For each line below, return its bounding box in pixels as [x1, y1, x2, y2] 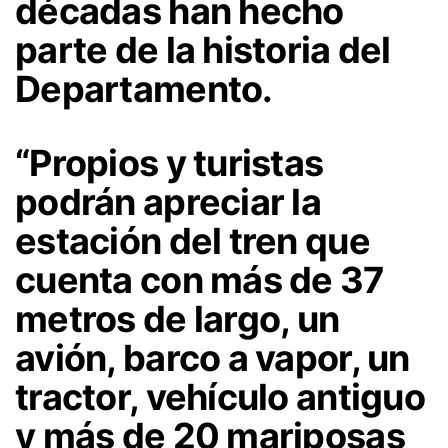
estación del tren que [15, 219, 370, 264]
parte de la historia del [15, 28, 391, 73]
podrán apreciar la [15, 180, 322, 225]
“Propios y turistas [15, 141, 324, 186]
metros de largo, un [15, 297, 340, 342]
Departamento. [15, 67, 273, 112]
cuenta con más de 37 [15, 258, 384, 303]
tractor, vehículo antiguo [15, 375, 425, 420]
